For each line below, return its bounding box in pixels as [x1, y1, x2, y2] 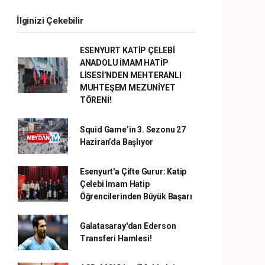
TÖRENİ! [79, 95, 112, 105]
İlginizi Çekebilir [17, 15, 83, 26]
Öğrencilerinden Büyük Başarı [79, 191, 192, 201]
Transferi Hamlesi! [79, 233, 152, 243]
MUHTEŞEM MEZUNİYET [79, 82, 176, 92]
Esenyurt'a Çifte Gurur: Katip [79, 166, 187, 176]
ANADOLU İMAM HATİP [79, 57, 169, 67]
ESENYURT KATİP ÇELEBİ [79, 45, 175, 55]
